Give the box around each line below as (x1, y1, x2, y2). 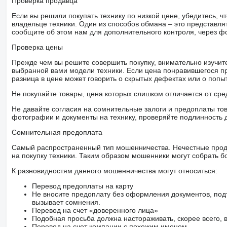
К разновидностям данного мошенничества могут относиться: (11, 166, 217, 175)
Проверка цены (11, 43, 63, 51)
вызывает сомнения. (31, 198, 100, 206)
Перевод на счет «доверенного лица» (31, 206, 158, 214)
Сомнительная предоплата (11, 128, 102, 136)
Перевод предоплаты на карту (31, 181, 133, 190)
